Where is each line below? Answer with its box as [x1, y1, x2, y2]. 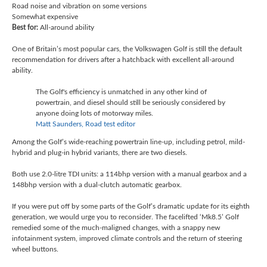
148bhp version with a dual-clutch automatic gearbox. [12, 181, 182, 189]
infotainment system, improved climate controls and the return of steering [12, 235, 242, 243]
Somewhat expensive [12, 13, 78, 21]
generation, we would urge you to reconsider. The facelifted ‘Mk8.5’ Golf [12, 213, 239, 221]
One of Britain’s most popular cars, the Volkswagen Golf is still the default [12, 45, 242, 53]
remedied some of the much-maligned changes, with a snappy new [12, 224, 220, 232]
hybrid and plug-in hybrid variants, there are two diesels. [12, 149, 187, 157]
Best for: [12, 24, 38, 32]
